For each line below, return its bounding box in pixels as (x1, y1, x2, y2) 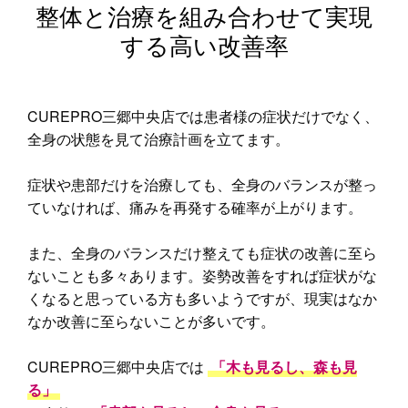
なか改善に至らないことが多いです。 (27, 311, 275, 332)
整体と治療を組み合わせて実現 (36, 4, 372, 32)
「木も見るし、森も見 (211, 356, 357, 378)
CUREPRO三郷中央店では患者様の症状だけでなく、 (27, 106, 379, 127)
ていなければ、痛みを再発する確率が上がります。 (27, 197, 362, 219)
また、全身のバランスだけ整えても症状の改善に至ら (27, 242, 377, 264)
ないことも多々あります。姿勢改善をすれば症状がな (27, 265, 377, 287)
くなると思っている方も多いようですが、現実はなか (27, 288, 377, 310)
